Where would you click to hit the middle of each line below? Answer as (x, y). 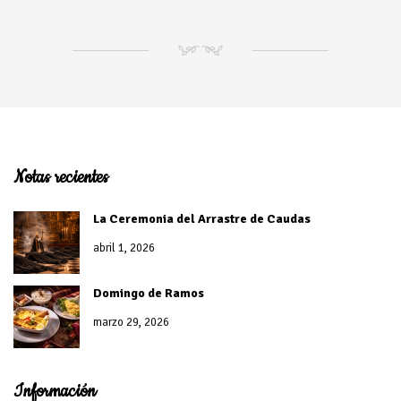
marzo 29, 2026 (131, 322)
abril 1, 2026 (124, 248)
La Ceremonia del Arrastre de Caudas (202, 219)
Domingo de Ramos (149, 293)
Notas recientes (61, 178)
